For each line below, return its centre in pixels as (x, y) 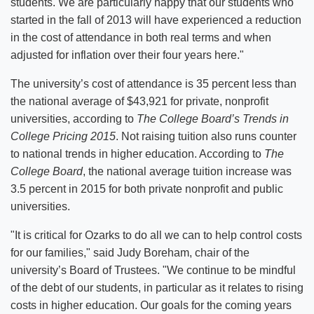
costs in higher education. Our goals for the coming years (151, 305)
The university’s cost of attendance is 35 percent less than (153, 84)
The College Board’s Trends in (213, 119)
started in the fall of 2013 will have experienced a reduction (156, 20)
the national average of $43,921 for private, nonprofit (139, 101)
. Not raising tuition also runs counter (206, 136)
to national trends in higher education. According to (137, 154)
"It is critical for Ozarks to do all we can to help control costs (156, 235)
